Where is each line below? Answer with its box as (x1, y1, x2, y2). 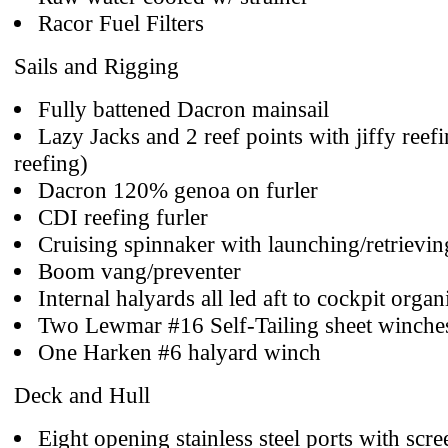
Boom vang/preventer (38, 258, 241, 284)
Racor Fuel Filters (38, 10, 204, 36)
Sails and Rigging (14, 53, 179, 79)
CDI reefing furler (38, 204, 208, 230)
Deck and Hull (14, 382, 150, 408)
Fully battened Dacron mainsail (38, 96, 329, 122)
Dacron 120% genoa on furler (38, 177, 318, 203)
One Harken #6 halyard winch (38, 339, 321, 365)
